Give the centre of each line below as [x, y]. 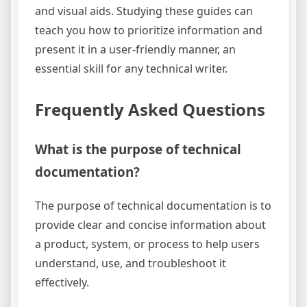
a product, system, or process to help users [147, 244]
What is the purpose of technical [138, 149]
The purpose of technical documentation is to [153, 206]
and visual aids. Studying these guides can [144, 11]
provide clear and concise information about [150, 225]
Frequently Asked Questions [150, 110]
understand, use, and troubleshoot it [131, 263]
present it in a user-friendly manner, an [135, 50]
